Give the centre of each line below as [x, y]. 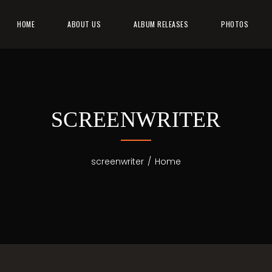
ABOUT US [84, 24]
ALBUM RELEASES [161, 24]
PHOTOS [235, 24]
